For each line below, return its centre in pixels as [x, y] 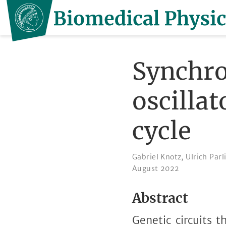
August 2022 [156, 168]
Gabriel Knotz [157, 157]
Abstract [160, 198]
